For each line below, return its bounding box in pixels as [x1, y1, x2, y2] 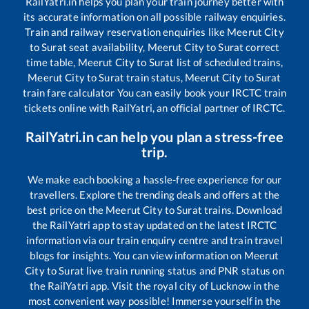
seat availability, [66, 41, 148, 54]
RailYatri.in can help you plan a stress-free [26, 128, 283, 146]
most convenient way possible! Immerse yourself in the [28, 295, 281, 308]
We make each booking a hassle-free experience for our [27, 173, 282, 186]
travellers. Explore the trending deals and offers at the [29, 188, 280, 201]
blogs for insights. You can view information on [30, 249, 244, 262]
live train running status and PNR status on [83, 264, 284, 277]
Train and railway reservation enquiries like [25, 26, 228, 39]
